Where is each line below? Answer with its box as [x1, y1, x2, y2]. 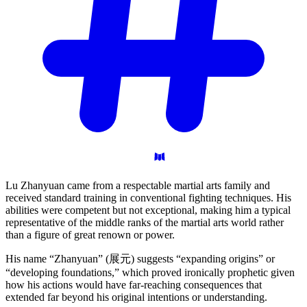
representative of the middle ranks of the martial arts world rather [5, 216, 284, 228]
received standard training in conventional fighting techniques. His [5, 191, 291, 204]
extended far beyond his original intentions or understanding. [5, 291, 267, 303]
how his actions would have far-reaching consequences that [5, 278, 262, 291]
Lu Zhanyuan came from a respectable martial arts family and [5, 179, 270, 191]
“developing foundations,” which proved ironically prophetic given [5, 266, 295, 278]
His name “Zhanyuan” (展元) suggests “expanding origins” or [5, 252, 275, 265]
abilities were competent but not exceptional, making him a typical [5, 204, 291, 216]
